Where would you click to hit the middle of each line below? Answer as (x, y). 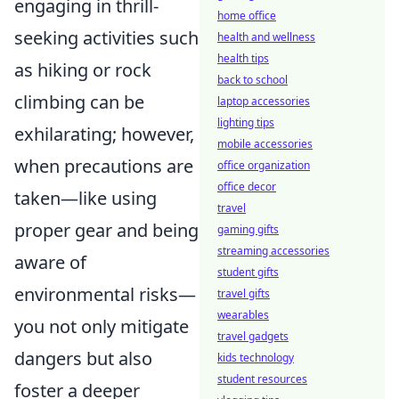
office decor (247, 187)
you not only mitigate (102, 326)
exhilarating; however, (104, 134)
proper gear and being (106, 230)
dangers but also (83, 358)
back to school (252, 80)
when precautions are (104, 166)
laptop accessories (264, 101)
